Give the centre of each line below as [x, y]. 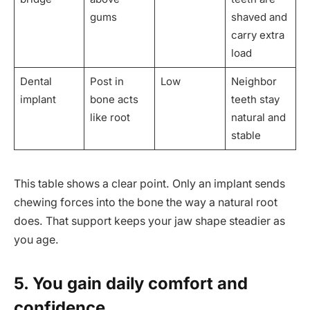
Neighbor [254, 81]
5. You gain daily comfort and [131, 284]
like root [110, 117]
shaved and [259, 17]
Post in [107, 81]
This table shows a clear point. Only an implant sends [149, 184]
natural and [258, 117]
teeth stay [255, 99]
